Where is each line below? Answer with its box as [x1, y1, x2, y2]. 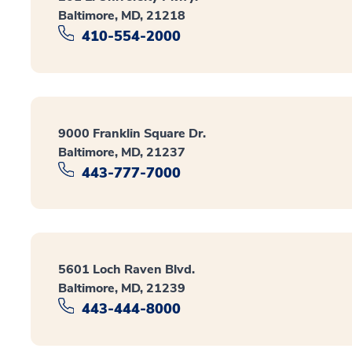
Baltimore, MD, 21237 [58, 143, 185, 161]
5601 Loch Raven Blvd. [58, 261, 195, 279]
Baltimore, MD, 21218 [58, 7, 185, 24]
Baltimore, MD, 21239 [58, 280, 185, 298]
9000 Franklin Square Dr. [58, 124, 206, 142]
